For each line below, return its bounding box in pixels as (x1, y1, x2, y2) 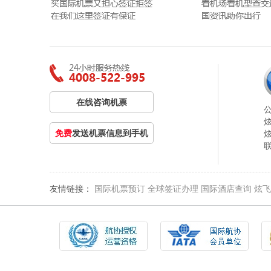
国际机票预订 (94, 184, 145, 194)
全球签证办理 (148, 184, 198, 194)
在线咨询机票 (76, 97, 127, 107)
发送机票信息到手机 (72, 128, 148, 138)
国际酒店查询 (201, 184, 252, 194)
